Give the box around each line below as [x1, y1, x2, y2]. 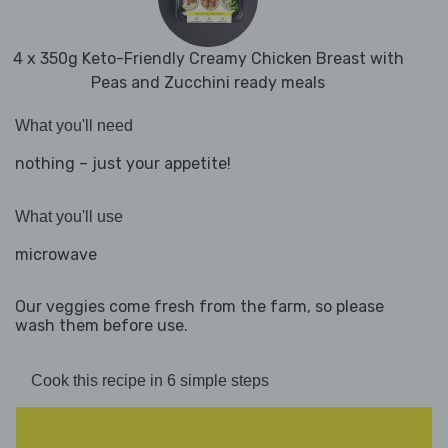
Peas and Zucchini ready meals [91, 73, 325, 93]
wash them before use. [15, 316, 188, 336]
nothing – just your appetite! [15, 154, 231, 174]
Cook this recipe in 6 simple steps [31, 372, 269, 390]
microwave [15, 245, 97, 265]
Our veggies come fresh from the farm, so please [15, 297, 384, 317]
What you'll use [15, 208, 123, 226]
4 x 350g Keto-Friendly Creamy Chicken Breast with [12, 49, 404, 69]
